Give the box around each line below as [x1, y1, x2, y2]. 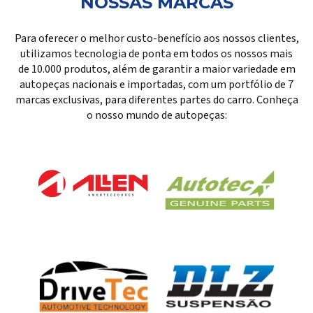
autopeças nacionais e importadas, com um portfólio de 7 [20, 77, 293, 93]
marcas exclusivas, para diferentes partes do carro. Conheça [15, 92, 298, 108]
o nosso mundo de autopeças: [86, 108, 227, 124]
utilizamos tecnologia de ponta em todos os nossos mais [20, 46, 293, 62]
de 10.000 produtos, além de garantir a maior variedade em [17, 61, 296, 78]
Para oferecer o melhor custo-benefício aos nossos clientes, [14, 31, 299, 47]
